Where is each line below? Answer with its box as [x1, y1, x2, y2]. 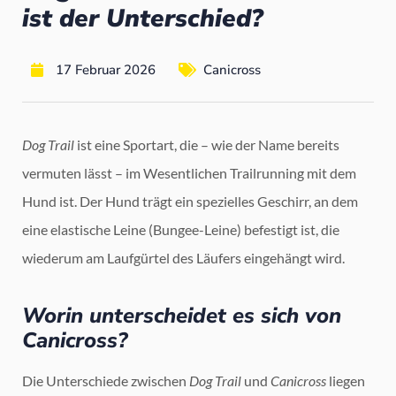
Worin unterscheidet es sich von [22, 301, 341, 331]
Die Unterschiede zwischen [22, 372, 189, 390]
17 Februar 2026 [56, 61, 156, 80]
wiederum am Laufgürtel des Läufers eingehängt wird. [22, 249, 345, 267]
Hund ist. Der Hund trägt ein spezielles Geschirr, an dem [22, 193, 358, 210]
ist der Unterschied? [22, 2, 263, 36]
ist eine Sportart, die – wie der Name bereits [74, 136, 339, 154]
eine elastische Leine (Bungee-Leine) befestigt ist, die [22, 221, 339, 239]
